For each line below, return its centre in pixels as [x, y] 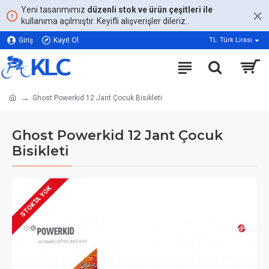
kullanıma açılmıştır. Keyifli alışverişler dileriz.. [105, 21]
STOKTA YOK [36, 202]
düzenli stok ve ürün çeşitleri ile [150, 10]
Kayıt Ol [66, 40]
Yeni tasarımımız [54, 10]
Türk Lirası [236, 40]
